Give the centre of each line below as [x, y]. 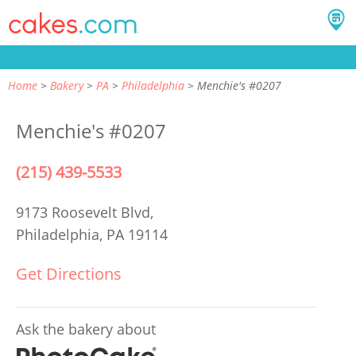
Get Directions [69, 274]
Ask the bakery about [86, 329]
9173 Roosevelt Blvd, [87, 212]
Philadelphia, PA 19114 [92, 234]
